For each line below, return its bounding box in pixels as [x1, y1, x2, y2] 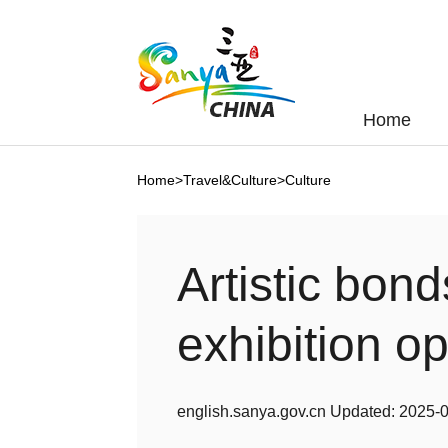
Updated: [326, 403, 399, 420]
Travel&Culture [183, 172, 277, 188]
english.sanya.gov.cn [177, 403, 326, 420]
